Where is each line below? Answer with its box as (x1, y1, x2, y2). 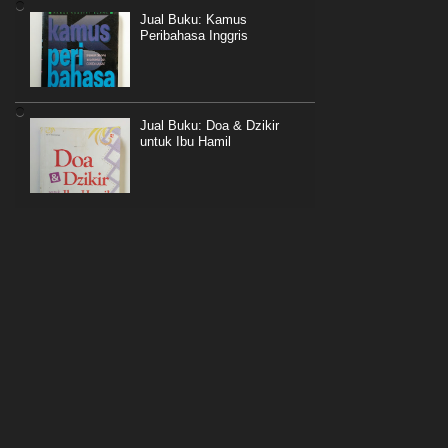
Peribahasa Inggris (140, 28, 248, 44)
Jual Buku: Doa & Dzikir (140, 118, 279, 134)
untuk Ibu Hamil (140, 134, 231, 150)
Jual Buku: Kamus (140, 12, 247, 28)
